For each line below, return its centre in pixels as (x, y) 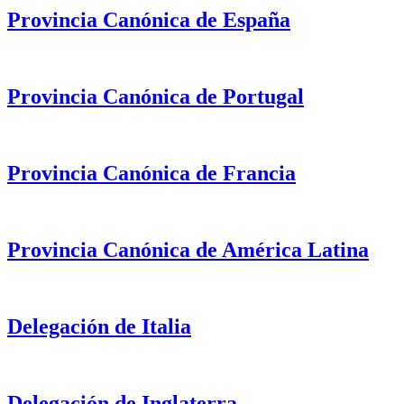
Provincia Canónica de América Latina (188, 249)
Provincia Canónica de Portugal (156, 97)
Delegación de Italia (99, 326)
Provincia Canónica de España (149, 20)
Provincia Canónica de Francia (151, 174)
